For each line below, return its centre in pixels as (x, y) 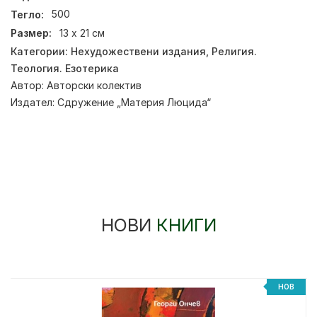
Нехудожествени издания (138, 51)
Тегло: (27, 14)
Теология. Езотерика (65, 68)
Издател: (34, 102)
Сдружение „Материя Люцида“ (134, 102)
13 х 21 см (82, 33)
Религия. (234, 51)
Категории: (41, 51)
